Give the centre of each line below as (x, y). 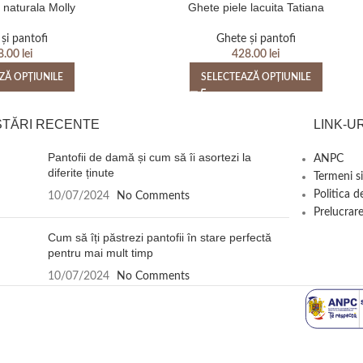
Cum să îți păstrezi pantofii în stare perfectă (160, 237)
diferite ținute (81, 172)
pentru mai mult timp (101, 252)
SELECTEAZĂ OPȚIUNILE (256, 77)
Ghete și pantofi (256, 38)
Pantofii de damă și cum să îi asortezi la (150, 157)
